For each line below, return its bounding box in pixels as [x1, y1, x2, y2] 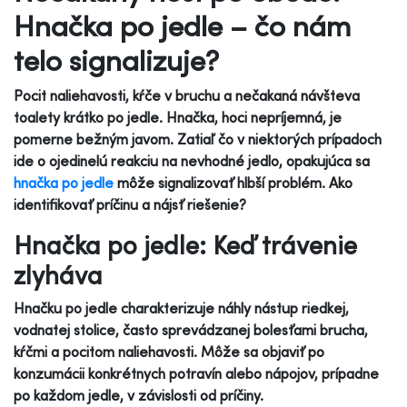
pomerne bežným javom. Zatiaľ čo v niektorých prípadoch [14, 129, 382, 148]
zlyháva [14, 258, 103, 291]
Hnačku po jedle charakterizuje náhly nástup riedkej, [14, 298, 349, 317]
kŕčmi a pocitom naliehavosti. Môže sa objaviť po [14, 342, 324, 361]
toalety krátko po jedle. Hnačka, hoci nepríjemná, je [14, 107, 342, 126]
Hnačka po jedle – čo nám [14, 6, 351, 44]
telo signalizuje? [14, 41, 219, 78]
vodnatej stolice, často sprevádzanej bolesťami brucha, [14, 320, 368, 339]
